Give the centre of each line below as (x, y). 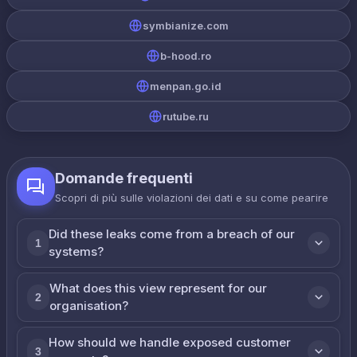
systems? (76, 251)
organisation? (88, 306)
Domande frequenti (124, 178)
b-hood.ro (186, 56)
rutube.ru (186, 116)
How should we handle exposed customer (170, 342)
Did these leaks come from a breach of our (172, 234)
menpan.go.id (186, 86)
